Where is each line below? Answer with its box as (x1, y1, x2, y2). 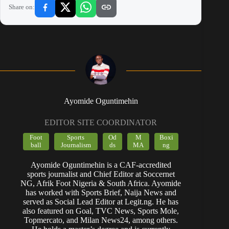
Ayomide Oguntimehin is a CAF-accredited (30, 161, 171, 170)
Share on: (9, 3, 35, 11)
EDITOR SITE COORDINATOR (44, 118, 157, 127)
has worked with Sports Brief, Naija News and (25, 188, 176, 197)
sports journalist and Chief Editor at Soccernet (27, 170, 175, 179)
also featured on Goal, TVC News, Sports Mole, (22, 207, 179, 216)
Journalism (60, 142, 91, 149)
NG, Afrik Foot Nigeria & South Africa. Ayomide (20, 179, 181, 188)
